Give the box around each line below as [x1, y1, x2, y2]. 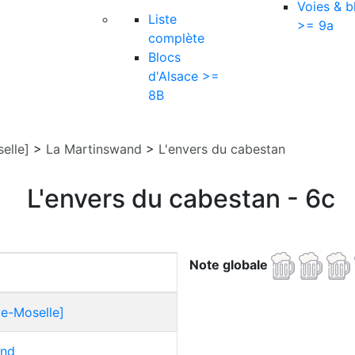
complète [148, 30, 204, 46]
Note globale [189, 256, 271, 273]
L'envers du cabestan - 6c [26, 183, 335, 214]
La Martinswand [46, 141, 142, 157]
